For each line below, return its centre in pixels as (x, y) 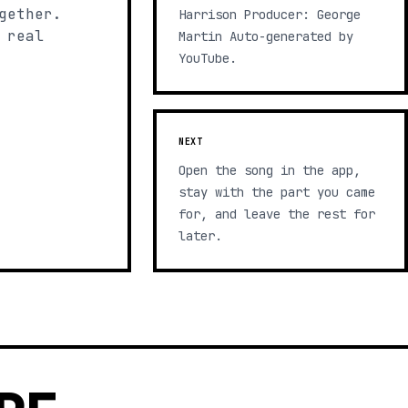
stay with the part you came (277, 192)
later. (200, 236)
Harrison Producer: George (270, 15)
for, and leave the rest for (277, 214)
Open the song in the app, (270, 170)
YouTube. (208, 58)
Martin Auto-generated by (266, 36)
